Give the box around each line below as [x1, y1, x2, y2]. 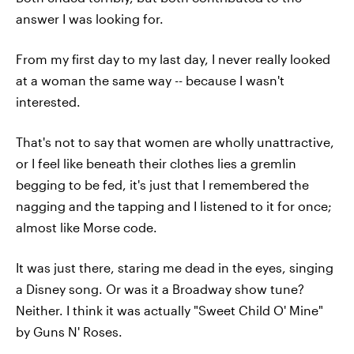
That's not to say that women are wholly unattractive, [16, 134, 334, 149]
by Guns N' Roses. [16, 324, 122, 339]
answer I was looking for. [16, 11, 164, 26]
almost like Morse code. [16, 220, 157, 235]
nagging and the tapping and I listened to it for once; [16, 198, 332, 213]
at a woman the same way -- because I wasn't [16, 73, 284, 88]
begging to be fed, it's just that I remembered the [16, 177, 309, 192]
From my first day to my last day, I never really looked [16, 51, 330, 66]
